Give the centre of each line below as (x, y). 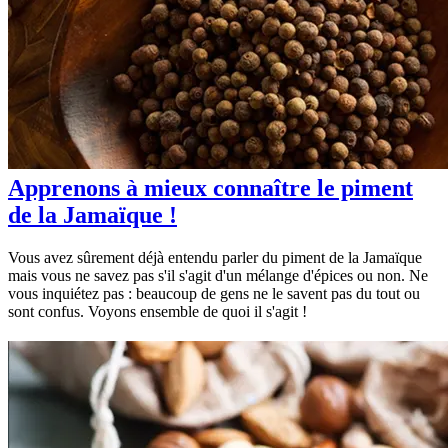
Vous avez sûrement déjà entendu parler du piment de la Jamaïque (215, 257)
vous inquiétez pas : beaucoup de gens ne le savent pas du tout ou (214, 293)
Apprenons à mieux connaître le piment (210, 187)
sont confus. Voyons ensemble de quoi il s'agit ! (157, 311)
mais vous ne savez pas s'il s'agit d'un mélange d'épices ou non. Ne (218, 275)
